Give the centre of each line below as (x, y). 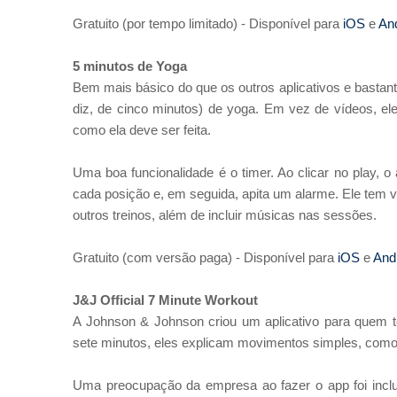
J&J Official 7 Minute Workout (165, 300)
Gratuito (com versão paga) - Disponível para (203, 257)
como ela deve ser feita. (142, 130)
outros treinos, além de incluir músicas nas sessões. (225, 215)
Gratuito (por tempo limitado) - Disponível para (206, 23)
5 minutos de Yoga (132, 66)
